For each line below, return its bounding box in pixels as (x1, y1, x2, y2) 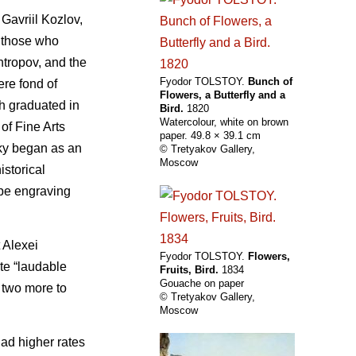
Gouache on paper (160, 277, 244, 290)
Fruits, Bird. (160, 264, 219, 277)
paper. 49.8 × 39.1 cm (160, 130, 261, 142)
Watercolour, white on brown (160, 116, 288, 129)
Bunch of (248, 75, 292, 88)
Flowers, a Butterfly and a (160, 89, 285, 102)
